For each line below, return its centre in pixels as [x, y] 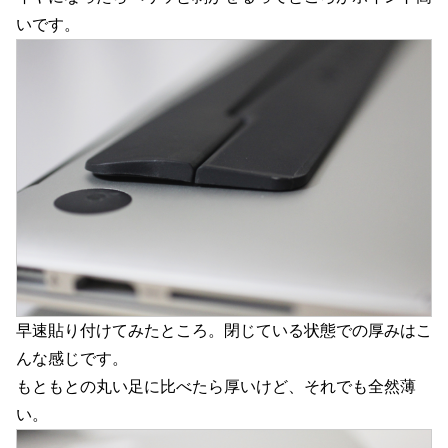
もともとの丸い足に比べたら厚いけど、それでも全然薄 [216, 386]
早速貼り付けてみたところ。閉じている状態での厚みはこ [224, 330]
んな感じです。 [72, 358]
